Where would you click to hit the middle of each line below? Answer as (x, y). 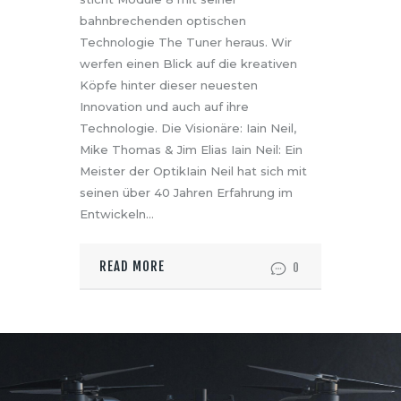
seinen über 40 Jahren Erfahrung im (186, 193)
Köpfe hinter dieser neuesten (169, 85)
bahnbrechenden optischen (163, 21)
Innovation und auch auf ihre (164, 107)
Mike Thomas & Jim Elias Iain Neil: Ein (191, 150)
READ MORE (132, 266)
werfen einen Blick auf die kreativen (188, 64)
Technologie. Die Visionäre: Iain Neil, (188, 128)
